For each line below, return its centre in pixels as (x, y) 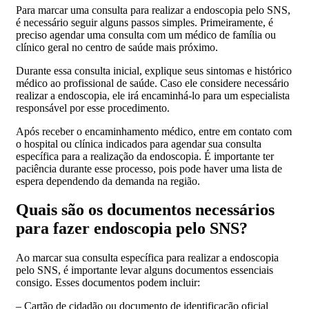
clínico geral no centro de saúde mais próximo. (117, 47)
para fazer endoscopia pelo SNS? (132, 229)
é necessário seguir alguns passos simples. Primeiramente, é (144, 22)
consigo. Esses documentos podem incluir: (108, 283)
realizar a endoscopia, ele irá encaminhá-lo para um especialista (153, 95)
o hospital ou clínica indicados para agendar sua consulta (139, 143)
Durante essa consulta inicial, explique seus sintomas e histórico (154, 70)
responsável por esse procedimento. (93, 108)
